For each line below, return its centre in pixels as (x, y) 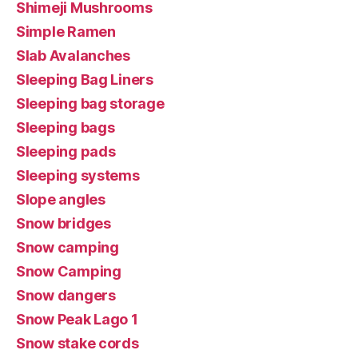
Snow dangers (66, 295)
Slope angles (61, 199)
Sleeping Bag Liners (85, 79)
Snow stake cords (78, 343)
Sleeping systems (78, 175)
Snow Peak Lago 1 (77, 319)
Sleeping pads (66, 151)
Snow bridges (64, 223)
